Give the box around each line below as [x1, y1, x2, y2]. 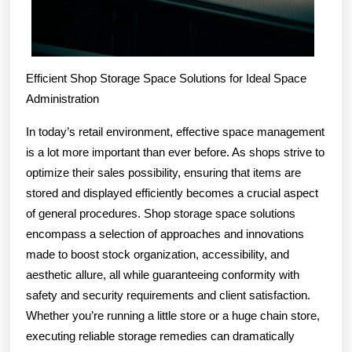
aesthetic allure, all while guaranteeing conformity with [26, 267, 299, 281]
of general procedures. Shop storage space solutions [26, 206, 295, 220]
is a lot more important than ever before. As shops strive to [26, 145, 324, 159]
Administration [26, 91, 99, 105]
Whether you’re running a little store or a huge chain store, [26, 308, 320, 322]
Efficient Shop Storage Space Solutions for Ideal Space [26, 71, 306, 85]
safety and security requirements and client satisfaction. [26, 288, 310, 302]
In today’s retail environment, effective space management [26, 124, 324, 138]
